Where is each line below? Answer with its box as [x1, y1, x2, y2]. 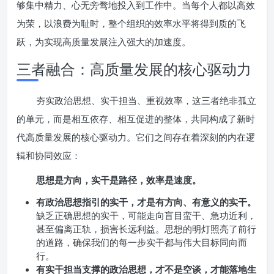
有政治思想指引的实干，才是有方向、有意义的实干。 [36, 196, 256, 208]
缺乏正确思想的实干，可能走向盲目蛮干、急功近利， [36, 209, 256, 221]
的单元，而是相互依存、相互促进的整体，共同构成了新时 [17, 113, 255, 125]
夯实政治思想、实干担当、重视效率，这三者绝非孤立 [36, 94, 256, 106]
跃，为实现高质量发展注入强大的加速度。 [17, 35, 191, 48]
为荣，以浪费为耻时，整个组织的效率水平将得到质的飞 [17, 17, 246, 29]
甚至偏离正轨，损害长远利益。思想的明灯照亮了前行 [36, 223, 256, 235]
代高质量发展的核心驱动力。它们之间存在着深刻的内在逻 [17, 131, 255, 143]
